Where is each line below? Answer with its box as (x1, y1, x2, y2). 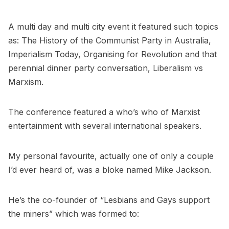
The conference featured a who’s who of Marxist (8, 107, 200, 118)
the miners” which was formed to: (8, 209, 139, 219)
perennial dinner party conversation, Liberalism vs (8, 63, 203, 74)
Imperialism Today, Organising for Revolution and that (8, 49, 217, 60)
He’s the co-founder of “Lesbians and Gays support (8, 195, 210, 205)
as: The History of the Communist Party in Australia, (8, 35, 211, 46)
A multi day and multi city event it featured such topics (8, 21, 218, 32)
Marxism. (8, 77, 43, 87)
